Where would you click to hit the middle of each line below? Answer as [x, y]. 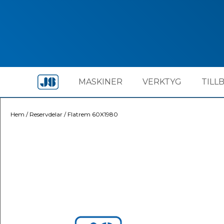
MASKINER [100, 82]
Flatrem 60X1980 [93, 114]
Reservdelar [46, 114]
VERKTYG [162, 82]
